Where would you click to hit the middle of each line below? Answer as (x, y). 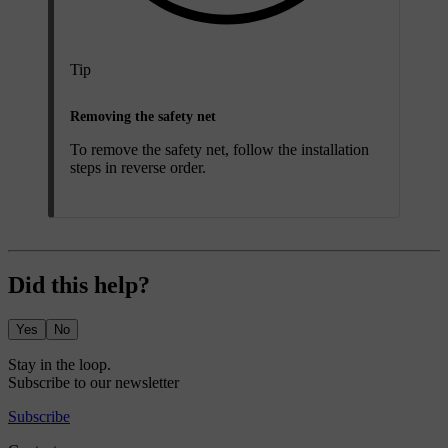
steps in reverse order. (138, 168)
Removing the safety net (143, 117)
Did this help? (79, 285)
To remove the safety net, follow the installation (219, 150)
